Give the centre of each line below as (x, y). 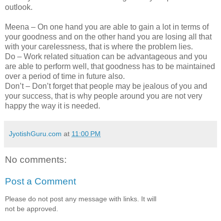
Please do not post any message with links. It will (81, 199)
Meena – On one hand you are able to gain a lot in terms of (107, 27)
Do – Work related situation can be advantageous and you (106, 57)
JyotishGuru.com (35, 134)
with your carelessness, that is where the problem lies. (99, 47)
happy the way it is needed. (53, 106)
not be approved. (32, 209)
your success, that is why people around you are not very (104, 96)
